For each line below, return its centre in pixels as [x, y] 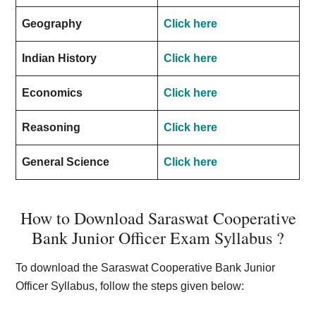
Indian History [60, 58]
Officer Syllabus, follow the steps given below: [130, 286]
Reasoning [51, 127]
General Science [66, 162]
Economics [53, 93]
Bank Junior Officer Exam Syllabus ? [158, 238]
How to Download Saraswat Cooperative [158, 218]
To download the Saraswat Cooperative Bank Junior [146, 268]
